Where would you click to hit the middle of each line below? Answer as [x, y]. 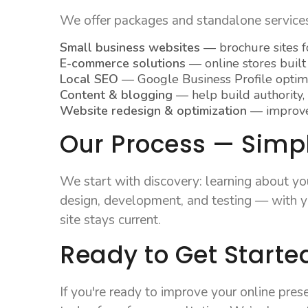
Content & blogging [117, 95]
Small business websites [130, 47]
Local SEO [89, 79]
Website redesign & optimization [154, 111]
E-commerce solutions [123, 63]
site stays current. [111, 220]
